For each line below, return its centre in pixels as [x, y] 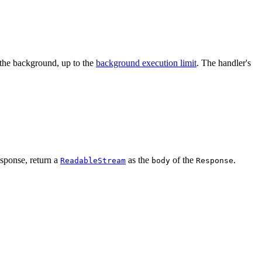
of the [183, 160]
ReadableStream [93, 161]
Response [215, 161]
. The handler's [224, 63]
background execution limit [146, 63]
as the [139, 160]
